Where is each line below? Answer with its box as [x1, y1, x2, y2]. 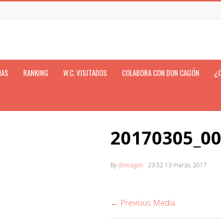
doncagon [118, 161, 143, 169]
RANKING [23, 67, 48, 78]
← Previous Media [110, 197, 175, 208]
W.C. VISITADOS [63, 67, 107, 78]
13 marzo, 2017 [165, 161, 207, 169]
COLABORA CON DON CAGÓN [122, 67, 199, 78]
